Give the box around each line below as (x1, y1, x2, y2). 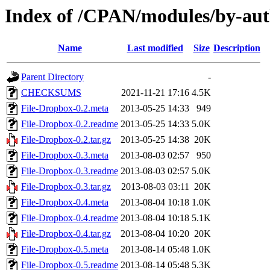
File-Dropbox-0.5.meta (21, 244, 108, 255)
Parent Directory (21, 72, 84, 83)
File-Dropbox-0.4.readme (21, 213, 118, 224)
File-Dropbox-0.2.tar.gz (21, 134, 111, 145)
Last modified (127, 43, 183, 54)
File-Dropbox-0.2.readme (21, 119, 118, 130)
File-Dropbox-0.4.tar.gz (21, 228, 111, 239)
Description (213, 43, 260, 54)
